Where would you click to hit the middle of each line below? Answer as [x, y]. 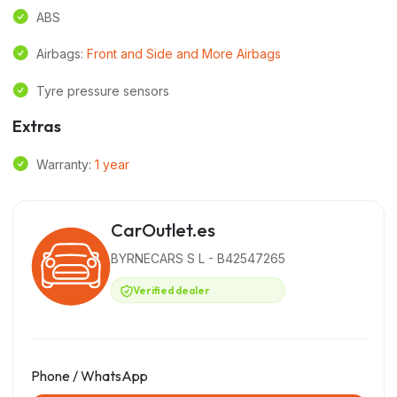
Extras [37, 126]
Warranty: [66, 165]
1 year [112, 165]
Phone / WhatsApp [90, 376]
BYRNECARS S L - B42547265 [198, 259]
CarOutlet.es [163, 230]
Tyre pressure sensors [103, 90]
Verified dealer [171, 290]
